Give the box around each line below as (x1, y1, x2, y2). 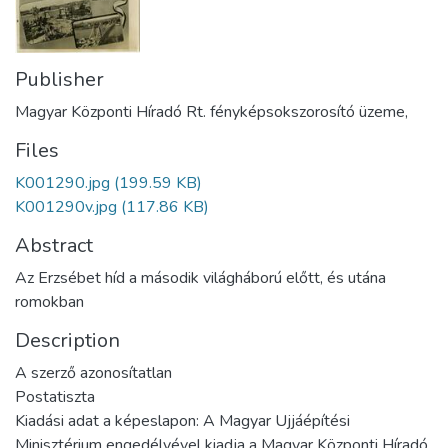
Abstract (15, 232, 93, 260)
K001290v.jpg (15, 196, 117, 219)
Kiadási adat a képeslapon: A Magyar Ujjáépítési (15, 410, 350, 433)
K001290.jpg (15, 172, 110, 195)
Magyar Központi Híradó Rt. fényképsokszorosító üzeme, (15, 101, 408, 124)
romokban (15, 291, 84, 314)
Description (15, 327, 120, 355)
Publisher (15, 66, 104, 94)
